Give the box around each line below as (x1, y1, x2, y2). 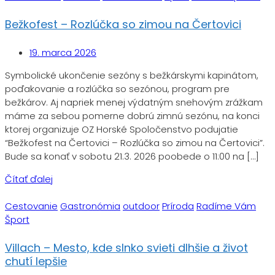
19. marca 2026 (29, 46, 96, 60)
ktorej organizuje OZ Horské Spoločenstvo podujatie (5, 123, 238, 136)
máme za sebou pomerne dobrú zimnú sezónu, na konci (5, 109, 260, 123)
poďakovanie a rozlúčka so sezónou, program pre (5, 82, 230, 96)
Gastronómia (60, 199, 120, 213)
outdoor (123, 199, 160, 213)
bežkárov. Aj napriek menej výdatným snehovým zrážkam (5, 96, 263, 109)
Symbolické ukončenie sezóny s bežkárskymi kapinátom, (5, 69, 258, 82)
